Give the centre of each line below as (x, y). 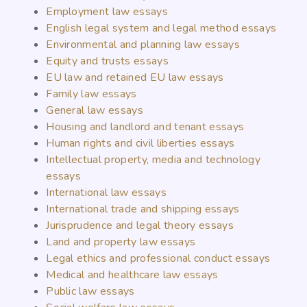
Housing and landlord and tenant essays (145, 127)
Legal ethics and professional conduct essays (158, 258)
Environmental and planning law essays (143, 45)
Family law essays (91, 94)
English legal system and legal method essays (161, 28)
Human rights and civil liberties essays (140, 143)
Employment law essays (107, 12)
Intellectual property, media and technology (153, 160)
